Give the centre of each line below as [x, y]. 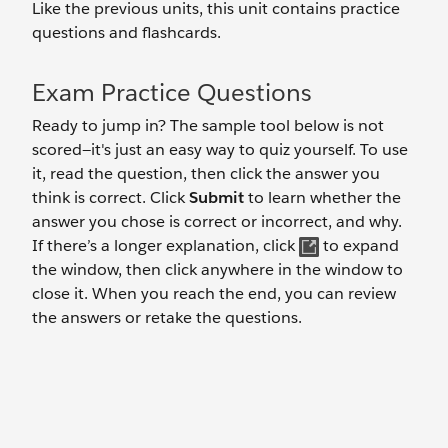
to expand [359, 245]
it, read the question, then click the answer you [206, 173]
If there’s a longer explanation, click [165, 245]
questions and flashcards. [126, 32]
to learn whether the [322, 197]
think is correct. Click [110, 197]
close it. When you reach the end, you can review [214, 293]
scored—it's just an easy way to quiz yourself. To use [220, 149]
